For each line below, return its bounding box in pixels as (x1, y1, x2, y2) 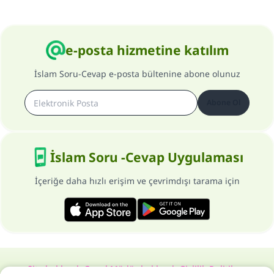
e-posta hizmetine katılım (65, 42, 229, 59)
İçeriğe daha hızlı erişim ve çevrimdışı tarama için (34, 175, 240, 187)
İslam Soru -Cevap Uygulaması (50, 149, 243, 166)
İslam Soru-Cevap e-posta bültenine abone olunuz (34, 68, 240, 80)
